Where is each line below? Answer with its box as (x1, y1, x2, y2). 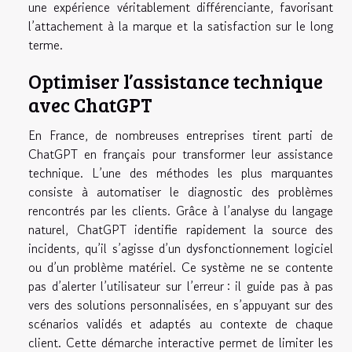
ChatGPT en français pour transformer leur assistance (28, 145, 333, 164)
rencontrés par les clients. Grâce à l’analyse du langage (28, 201, 333, 221)
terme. (28, 35, 63, 55)
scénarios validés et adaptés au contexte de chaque (28, 314, 333, 334)
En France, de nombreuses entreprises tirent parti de (28, 126, 333, 145)
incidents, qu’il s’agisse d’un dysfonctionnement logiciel (28, 239, 333, 258)
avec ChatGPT (28, 91, 152, 119)
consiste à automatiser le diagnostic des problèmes (28, 182, 333, 202)
